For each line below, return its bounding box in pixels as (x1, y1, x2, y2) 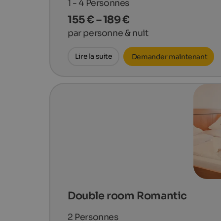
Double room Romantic (68, 189, 187, 203)
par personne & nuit (68, 27, 148, 38)
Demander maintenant (130, 52, 208, 61)
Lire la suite (74, 51, 112, 61)
